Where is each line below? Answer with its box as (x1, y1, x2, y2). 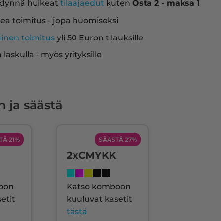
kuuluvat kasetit (67, 194, 133, 204)
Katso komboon (67, 182, 131, 192)
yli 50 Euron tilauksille (55, 33, 144, 42)
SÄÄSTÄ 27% (99, 136, 137, 144)
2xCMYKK (67, 149, 117, 162)
